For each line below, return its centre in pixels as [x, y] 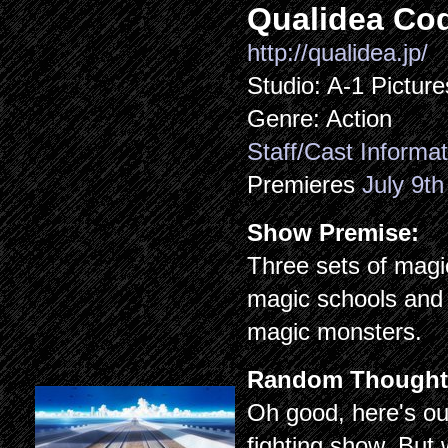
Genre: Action [320, 118]
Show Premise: [337, 232]
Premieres [305, 184]
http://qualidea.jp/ [338, 52]
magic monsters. [335, 331]
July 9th [403, 184]
